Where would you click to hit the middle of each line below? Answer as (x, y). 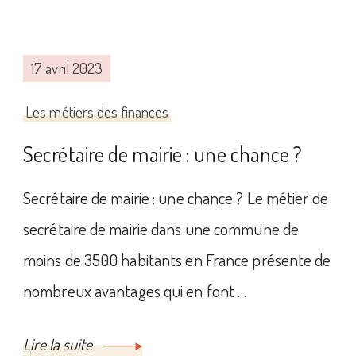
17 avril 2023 (67, 68)
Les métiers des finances (97, 112)
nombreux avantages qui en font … (135, 290)
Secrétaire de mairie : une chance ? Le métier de (176, 197)
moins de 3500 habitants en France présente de (177, 259)
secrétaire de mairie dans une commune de (161, 228)
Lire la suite (59, 344)
